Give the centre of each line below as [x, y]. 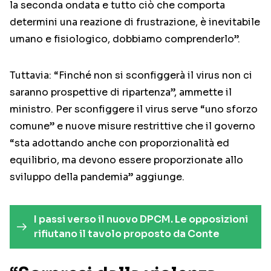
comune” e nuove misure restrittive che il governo [132, 126]
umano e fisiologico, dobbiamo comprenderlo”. [125, 39]
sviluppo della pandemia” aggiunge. [97, 177]
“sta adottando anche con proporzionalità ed [119, 143]
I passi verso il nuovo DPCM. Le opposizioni [141, 220]
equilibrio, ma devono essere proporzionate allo [126, 160]
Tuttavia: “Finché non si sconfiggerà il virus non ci [131, 76]
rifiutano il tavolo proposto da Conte [127, 234]
